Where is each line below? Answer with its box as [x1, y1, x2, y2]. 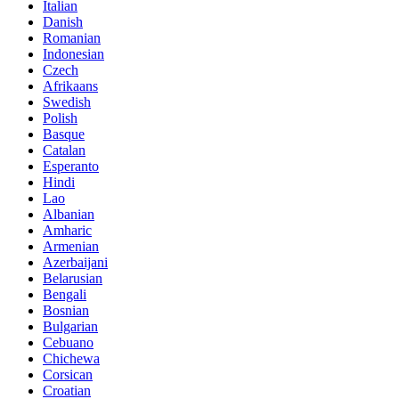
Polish [43, 110, 77, 126]
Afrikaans [43, 77, 98, 94]
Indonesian [43, 45, 104, 61]
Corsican [43, 366, 93, 382]
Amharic [43, 222, 92, 238]
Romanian [43, 29, 101, 45]
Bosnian [43, 302, 89, 318]
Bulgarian [43, 318, 98, 334]
